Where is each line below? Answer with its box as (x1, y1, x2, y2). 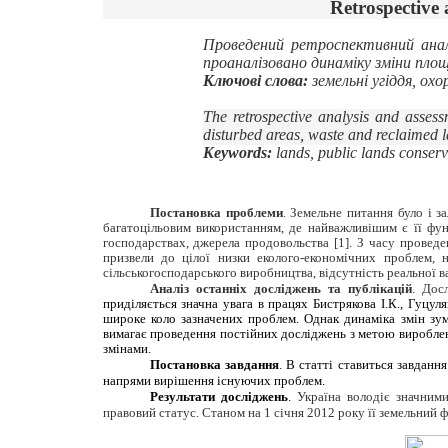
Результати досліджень (149, 389, 288, 405)
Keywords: (202, 144, 272, 162)
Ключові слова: (202, 72, 308, 90)
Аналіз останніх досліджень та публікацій (149, 281, 412, 297)
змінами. (102, 341, 151, 357)
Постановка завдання (149, 357, 279, 373)
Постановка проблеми (149, 205, 283, 221)
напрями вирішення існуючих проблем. (102, 373, 325, 389)
